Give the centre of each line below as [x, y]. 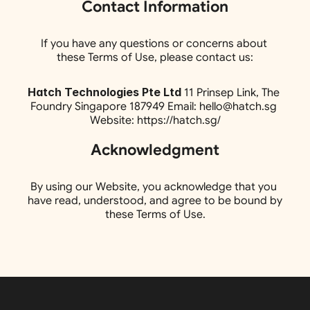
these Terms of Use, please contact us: [155, 57]
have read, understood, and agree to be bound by [155, 201]
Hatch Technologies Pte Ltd [104, 92]
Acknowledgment [155, 150]
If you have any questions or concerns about [154, 44]
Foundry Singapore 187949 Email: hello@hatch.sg [154, 107]
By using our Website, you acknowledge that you [154, 187]
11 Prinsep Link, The [230, 93]
